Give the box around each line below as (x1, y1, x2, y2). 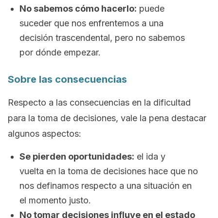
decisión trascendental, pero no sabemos (19, 33, 185, 43)
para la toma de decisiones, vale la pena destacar (8, 113, 206, 123)
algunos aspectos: (8, 128, 81, 139)
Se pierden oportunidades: (19, 151, 134, 162)
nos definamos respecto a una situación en (19, 181, 192, 191)
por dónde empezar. (19, 47, 101, 57)
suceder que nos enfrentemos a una (19, 18, 163, 28)
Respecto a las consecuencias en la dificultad (8, 97, 191, 108)
